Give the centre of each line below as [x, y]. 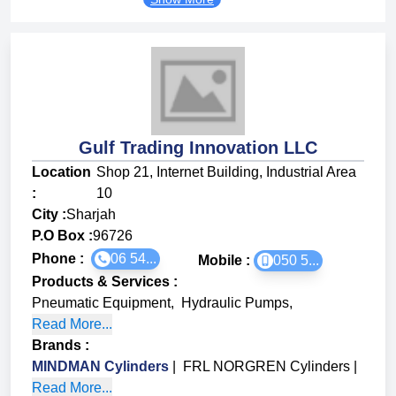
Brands [57, 346]
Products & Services [101, 282]
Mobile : [226, 261]
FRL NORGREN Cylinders [267, 367]
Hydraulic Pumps [235, 303]
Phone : [61, 259]
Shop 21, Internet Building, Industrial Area [226, 172]
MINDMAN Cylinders [100, 367]
